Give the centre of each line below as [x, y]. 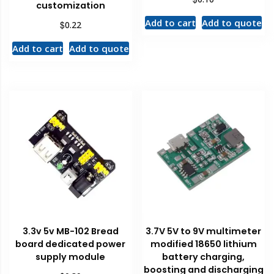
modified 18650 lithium [203, 244]
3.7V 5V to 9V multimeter [204, 231]
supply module [71, 257]
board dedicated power [71, 244]
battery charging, [204, 257]
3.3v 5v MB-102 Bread [70, 231]
